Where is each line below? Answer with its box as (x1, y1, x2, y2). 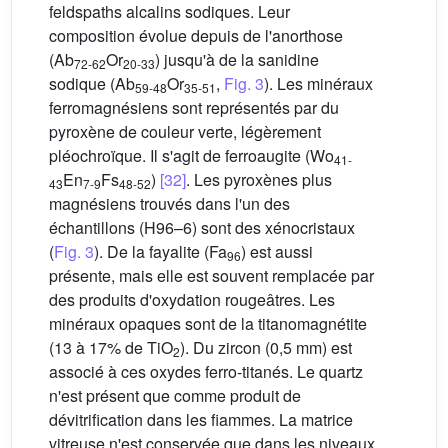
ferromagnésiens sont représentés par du (49, 96, 339, 120)
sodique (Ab (49, 72, 135, 96)
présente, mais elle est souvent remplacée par (49, 264, 374, 288)
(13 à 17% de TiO (49, 336, 173, 360)
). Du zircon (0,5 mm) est (180, 336, 352, 360)
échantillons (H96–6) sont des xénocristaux (49, 216, 355, 240)
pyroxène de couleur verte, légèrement (49, 120, 321, 144)
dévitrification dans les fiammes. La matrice (49, 408, 353, 432)
